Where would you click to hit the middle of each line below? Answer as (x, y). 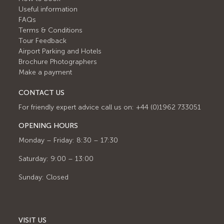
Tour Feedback (43, 40)
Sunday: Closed (44, 177)
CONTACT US (42, 92)
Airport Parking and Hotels (60, 51)
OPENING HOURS (48, 125)
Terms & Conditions (51, 30)
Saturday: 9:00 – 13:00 (56, 158)
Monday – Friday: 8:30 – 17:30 (68, 140)
